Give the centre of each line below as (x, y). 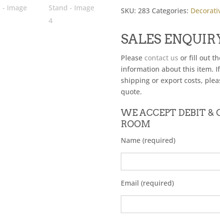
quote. (131, 92)
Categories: (171, 11)
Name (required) (148, 140)
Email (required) (147, 183)
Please (132, 58)
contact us (161, 58)
